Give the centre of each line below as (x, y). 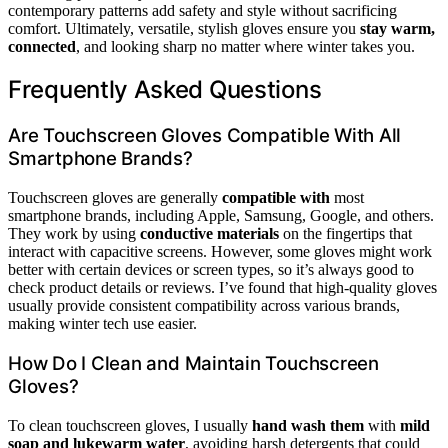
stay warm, (397, 28)
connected (42, 46)
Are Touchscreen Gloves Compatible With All (205, 136)
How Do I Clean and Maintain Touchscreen (193, 363)
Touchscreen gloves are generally (115, 198)
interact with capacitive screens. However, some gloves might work (220, 252)
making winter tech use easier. (102, 324)
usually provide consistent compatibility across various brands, (204, 306)
